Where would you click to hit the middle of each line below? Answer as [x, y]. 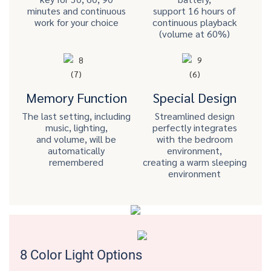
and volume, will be [77, 139]
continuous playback [194, 22]
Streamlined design [194, 116]
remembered [77, 162]
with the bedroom [194, 139]
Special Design [194, 97]
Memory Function [76, 97]
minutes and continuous [76, 11]
